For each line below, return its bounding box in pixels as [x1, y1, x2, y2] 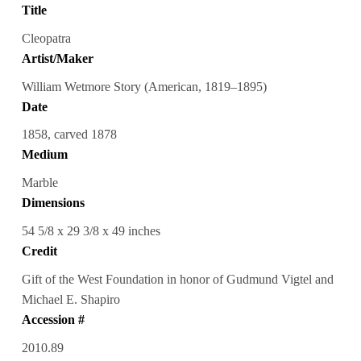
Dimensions [21, 196, 85, 210]
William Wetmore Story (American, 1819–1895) [21, 79, 267, 93]
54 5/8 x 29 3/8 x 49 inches [21, 224, 160, 239]
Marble [21, 176, 58, 190]
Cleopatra [21, 31, 71, 45]
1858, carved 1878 [21, 127, 117, 142]
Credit [21, 244, 57, 259]
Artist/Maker [21, 51, 93, 65]
